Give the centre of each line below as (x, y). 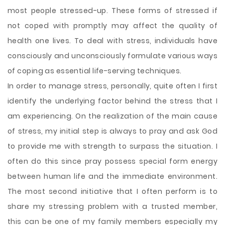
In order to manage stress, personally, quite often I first (113, 86)
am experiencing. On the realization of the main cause (113, 116)
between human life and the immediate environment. (113, 176)
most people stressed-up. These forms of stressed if (113, 11)
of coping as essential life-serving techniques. (95, 71)
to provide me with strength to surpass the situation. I (113, 146)
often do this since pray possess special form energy (113, 161)
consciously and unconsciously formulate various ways (113, 56)
